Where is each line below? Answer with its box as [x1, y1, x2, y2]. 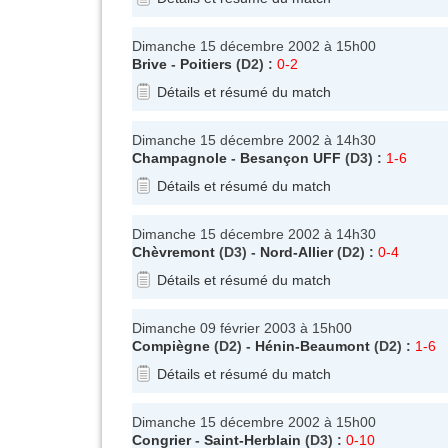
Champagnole [132, 149, 227, 166]
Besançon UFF [240, 149, 341, 166]
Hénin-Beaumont [255, 337, 370, 354]
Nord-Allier [260, 243, 333, 260]
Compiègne [132, 337, 210, 354]
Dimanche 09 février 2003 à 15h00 [132, 319, 352, 336]
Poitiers [180, 55, 232, 72]
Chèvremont [132, 243, 215, 260]
